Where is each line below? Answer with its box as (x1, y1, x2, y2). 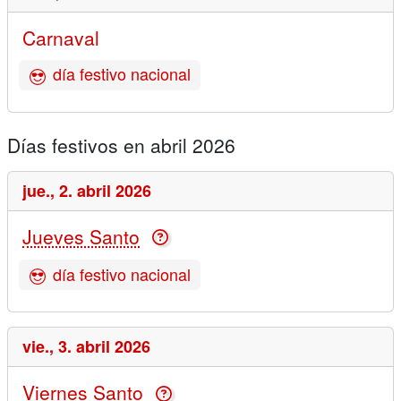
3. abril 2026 (58, 335, 150, 359)
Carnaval (22, 24, 99, 52)
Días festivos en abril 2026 (7, 132, 235, 158)
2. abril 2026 (59, 179, 151, 202)
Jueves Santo (22, 223, 140, 250)
